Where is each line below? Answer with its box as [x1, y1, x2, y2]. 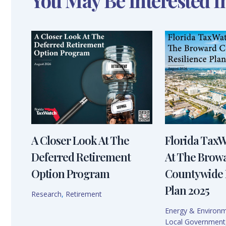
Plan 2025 [164, 183, 209, 198]
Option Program [31, 165, 109, 181]
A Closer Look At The [31, 132, 129, 148]
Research [31, 189, 62, 199]
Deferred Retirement [31, 149, 131, 164]
